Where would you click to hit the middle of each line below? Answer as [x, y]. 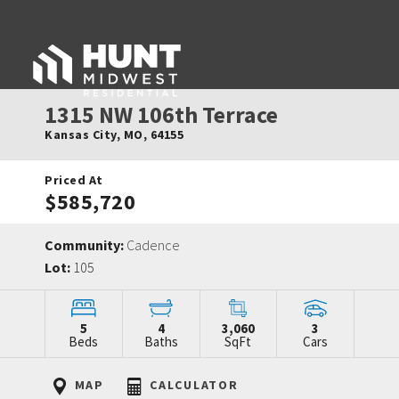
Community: [85, 245]
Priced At [74, 180]
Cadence [153, 245]
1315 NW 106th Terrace [161, 114]
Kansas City [81, 134]
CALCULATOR [192, 385]
